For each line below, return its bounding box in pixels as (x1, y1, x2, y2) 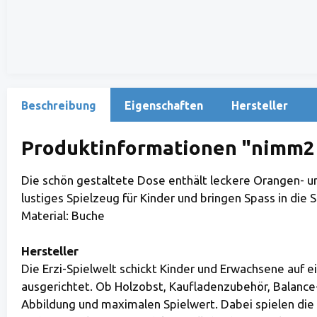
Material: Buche (21, 209, 105, 223)
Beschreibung (21, 99, 96, 113)
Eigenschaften (125, 99, 203, 113)
